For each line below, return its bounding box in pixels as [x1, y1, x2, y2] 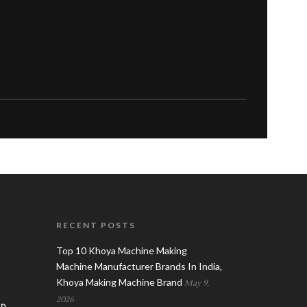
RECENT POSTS [56, 219, 136, 230]
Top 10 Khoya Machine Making [56, 244, 187, 256]
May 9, [184, 278, 209, 288]
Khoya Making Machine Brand [56, 275, 182, 288]
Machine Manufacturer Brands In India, [56, 260, 222, 272]
